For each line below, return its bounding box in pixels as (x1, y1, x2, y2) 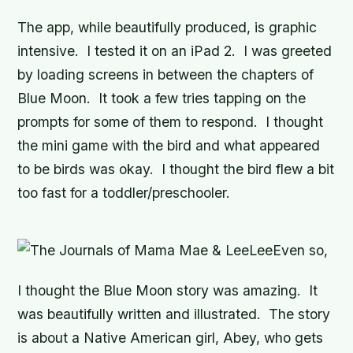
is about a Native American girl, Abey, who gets (17, 329, 324, 346)
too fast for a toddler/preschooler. (17, 184, 231, 202)
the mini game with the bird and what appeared (17, 137, 321, 154)
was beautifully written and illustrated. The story (17, 305, 331, 322)
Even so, (273, 241, 329, 258)
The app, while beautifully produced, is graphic (17, 19, 318, 36)
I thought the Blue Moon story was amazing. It (17, 281, 318, 299)
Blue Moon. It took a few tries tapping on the (17, 90, 307, 107)
